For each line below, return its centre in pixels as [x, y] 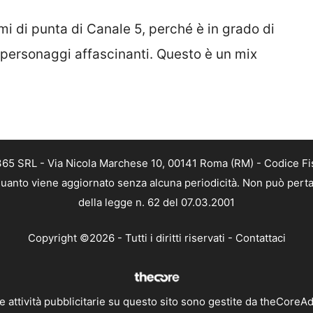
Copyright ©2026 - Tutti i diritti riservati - [131, 238]
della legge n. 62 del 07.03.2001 [156, 203]
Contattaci [260, 238]
